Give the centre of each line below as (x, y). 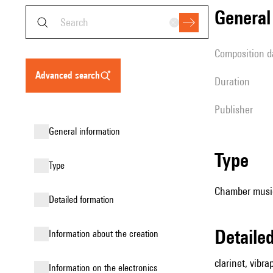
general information (87, 131)
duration (235, 81)
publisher (236, 109)
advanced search (70, 75)
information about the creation (105, 234)
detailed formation (84, 200)
